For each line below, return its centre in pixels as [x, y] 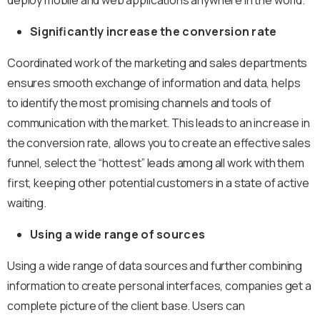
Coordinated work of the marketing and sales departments [157, 62]
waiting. [27, 202]
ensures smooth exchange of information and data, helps [154, 82]
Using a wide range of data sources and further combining [155, 265]
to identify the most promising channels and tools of [139, 102]
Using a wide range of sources [118, 234]
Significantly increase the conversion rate [154, 31]
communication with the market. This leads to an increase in [159, 122]
